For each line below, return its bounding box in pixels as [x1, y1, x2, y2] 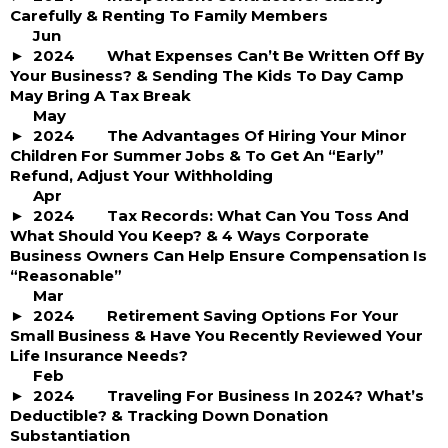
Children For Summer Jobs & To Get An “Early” [10, 146, 384, 165]
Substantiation [10, 426, 130, 445]
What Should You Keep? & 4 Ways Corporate [10, 226, 369, 245]
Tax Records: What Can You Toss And [107, 206, 409, 225]
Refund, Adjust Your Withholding [10, 166, 273, 185]
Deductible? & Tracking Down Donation [10, 406, 328, 425]
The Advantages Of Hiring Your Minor [107, 126, 407, 145]
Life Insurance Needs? [10, 346, 188, 365]
